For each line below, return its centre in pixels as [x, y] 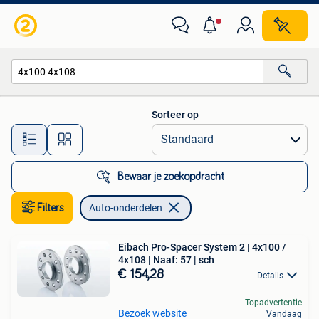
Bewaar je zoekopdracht [171, 177]
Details [270, 276]
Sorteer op [175, 115]
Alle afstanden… [150, 133]
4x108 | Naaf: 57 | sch [166, 260]
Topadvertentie [273, 303]
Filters [51, 208]
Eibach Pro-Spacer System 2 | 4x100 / [183, 247]
